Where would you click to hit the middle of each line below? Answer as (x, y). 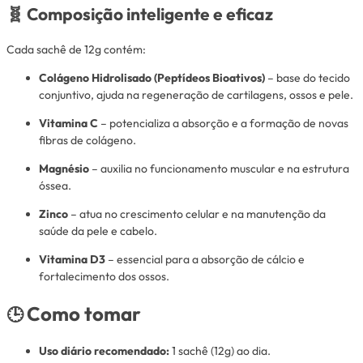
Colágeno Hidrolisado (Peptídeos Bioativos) (152, 77)
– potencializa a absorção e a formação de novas (223, 123)
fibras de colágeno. (88, 140)
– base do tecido (307, 77)
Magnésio (64, 168)
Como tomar (84, 314)
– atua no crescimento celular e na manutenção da (197, 214)
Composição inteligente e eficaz (150, 14)
